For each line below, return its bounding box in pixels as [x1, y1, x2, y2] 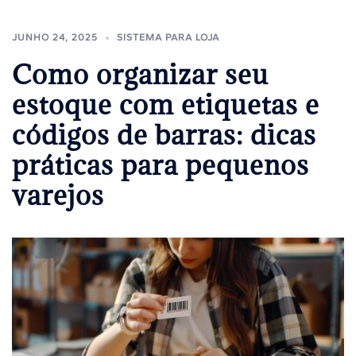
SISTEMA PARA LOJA [117, 31, 219, 43]
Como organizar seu [12, 56, 269, 91]
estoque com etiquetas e [12, 87, 319, 122]
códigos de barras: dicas [12, 117, 316, 152]
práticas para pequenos [12, 147, 309, 182]
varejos [12, 177, 104, 212]
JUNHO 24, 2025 [12, 31, 98, 43]
